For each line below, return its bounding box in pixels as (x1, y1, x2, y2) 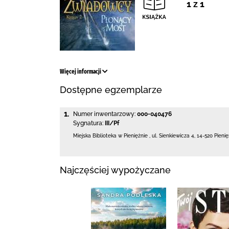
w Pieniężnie (118, 133, 148, 139)
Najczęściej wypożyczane (60, 164, 171, 175)
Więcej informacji (60, 68, 102, 75)
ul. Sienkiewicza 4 (152, 133, 194, 139)
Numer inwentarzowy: (73, 110, 135, 118)
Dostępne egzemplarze (60, 84, 162, 95)
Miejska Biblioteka (73, 133, 117, 139)
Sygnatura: (73, 120, 103, 127)
